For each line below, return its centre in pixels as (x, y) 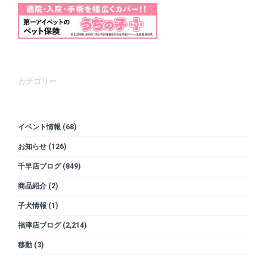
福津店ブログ (39, 225)
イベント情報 (39, 127)
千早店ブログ (39, 166)
